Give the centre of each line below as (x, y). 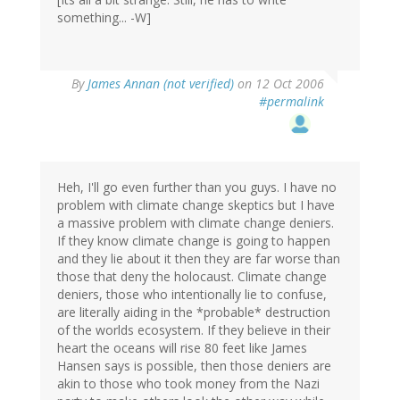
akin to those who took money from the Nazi (188, 384)
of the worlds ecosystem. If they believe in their (194, 330)
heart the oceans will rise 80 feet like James (182, 348)
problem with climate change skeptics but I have (196, 205)
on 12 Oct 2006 (279, 84)
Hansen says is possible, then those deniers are (194, 366)
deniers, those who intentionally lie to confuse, (192, 295)
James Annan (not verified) (161, 84)
